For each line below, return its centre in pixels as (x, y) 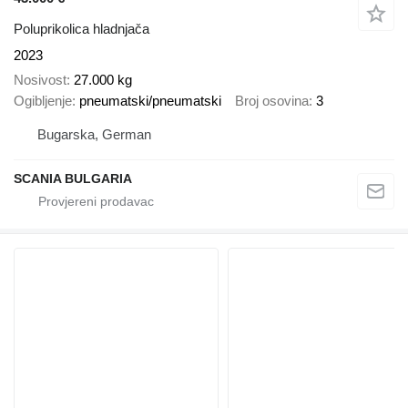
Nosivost (40, 79)
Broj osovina (272, 100)
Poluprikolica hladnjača (82, 29)
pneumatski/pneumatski (150, 100)
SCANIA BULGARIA (73, 178)
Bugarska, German (94, 134)
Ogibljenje (43, 100)
